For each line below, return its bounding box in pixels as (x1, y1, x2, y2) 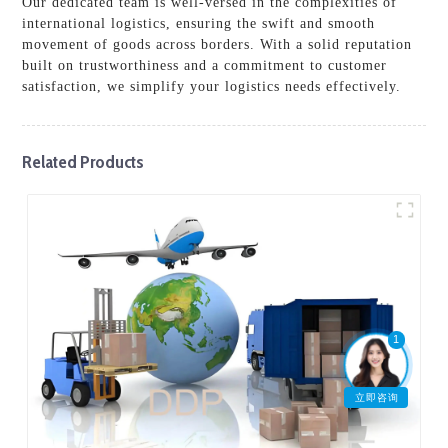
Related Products (22, 150, 145, 172)
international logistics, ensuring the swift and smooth (22, 15, 376, 31)
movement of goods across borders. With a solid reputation (22, 36, 413, 52)
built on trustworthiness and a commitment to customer (22, 57, 388, 73)
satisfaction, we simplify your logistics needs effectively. (22, 78, 402, 94)
